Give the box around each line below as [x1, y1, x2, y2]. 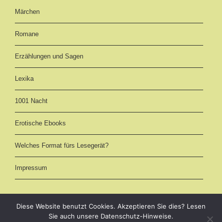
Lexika [15, 75, 34, 82]
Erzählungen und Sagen [15, 53, 83, 60]
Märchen [15, 8, 40, 15]
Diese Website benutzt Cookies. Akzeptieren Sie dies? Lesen [16, 202, 206, 210]
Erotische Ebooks [15, 119, 66, 127]
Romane [15, 30, 39, 38]
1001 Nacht [15, 97, 48, 105]
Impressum [15, 164, 47, 171]
